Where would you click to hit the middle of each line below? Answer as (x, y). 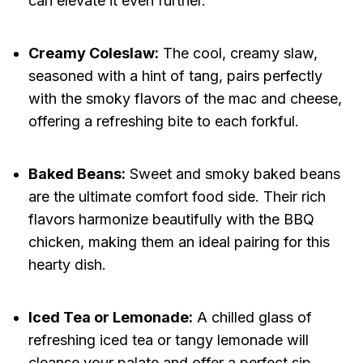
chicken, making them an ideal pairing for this (179, 242)
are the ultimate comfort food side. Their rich (177, 197)
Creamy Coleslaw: (93, 53)
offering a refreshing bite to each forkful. (163, 122)
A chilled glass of (252, 318)
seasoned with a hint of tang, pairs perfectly (175, 76)
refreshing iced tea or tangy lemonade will (168, 340)
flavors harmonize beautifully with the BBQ (171, 220)
